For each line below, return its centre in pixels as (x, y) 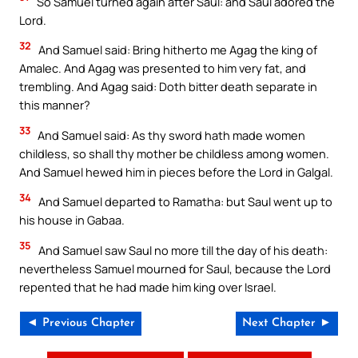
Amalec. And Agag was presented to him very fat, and (163, 68)
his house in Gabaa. (72, 220)
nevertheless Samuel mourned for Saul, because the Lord (175, 268)
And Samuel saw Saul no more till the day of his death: (182, 250)
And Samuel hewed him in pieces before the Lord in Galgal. (176, 171)
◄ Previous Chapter (81, 324)
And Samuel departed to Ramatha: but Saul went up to (184, 202)
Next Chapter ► (287, 324)
